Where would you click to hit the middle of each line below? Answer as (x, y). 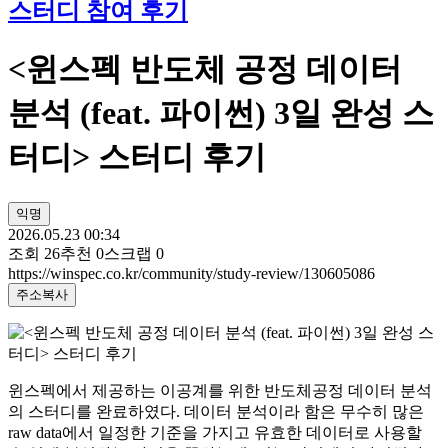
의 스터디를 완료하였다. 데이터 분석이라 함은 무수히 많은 (216, 411)
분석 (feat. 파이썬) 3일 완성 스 (221, 113)
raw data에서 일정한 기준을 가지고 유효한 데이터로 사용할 (215, 432)
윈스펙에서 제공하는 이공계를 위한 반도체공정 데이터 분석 (220, 390)
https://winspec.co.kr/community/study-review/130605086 (191, 273)
